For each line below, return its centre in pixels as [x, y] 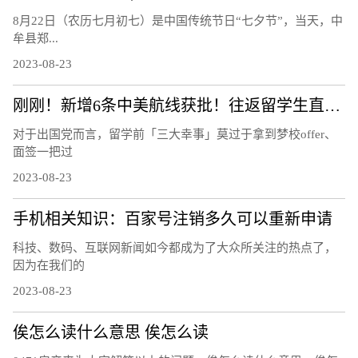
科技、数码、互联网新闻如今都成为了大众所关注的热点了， [175, 247]
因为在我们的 [49, 265]
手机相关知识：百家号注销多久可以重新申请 [173, 219]
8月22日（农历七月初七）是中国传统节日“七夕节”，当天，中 [178, 20]
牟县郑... [36, 38]
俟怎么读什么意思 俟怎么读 [111, 332]
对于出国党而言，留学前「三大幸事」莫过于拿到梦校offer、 [175, 134]
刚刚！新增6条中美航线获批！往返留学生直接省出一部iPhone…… [332, 105]
